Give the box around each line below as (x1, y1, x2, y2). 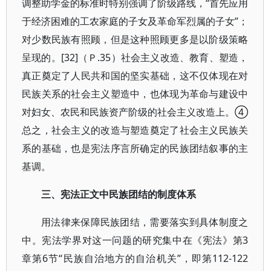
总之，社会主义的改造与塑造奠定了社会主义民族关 (22, 123, 249, 137)
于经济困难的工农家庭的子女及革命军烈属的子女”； (22, 15, 249, 28)
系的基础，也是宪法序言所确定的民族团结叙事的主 (22, 142, 249, 155)
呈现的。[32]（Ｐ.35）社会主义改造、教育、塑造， (22, 51, 249, 64)
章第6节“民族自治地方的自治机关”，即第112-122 (22, 252, 249, 265)
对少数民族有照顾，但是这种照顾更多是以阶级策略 (22, 33, 249, 46)
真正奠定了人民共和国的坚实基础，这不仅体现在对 (22, 69, 249, 82)
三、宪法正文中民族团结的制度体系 (41, 188, 196, 201)
